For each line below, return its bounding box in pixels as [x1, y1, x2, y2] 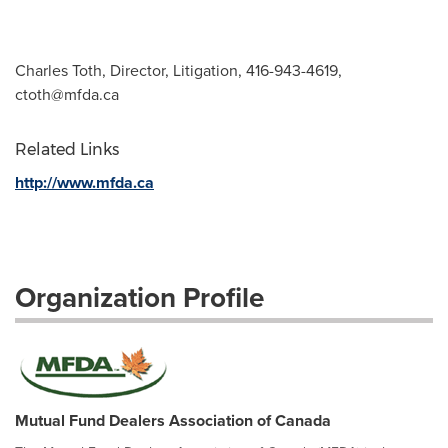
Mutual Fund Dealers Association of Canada [15, 409, 331, 432]
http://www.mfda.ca [15, 171, 154, 194]
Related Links [15, 140, 119, 159]
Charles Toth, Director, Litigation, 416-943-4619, [15, 59, 342, 82]
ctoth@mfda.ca [15, 83, 119, 106]
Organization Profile [15, 277, 264, 318]
